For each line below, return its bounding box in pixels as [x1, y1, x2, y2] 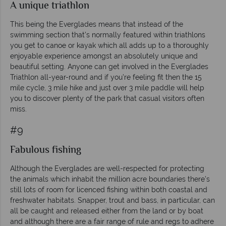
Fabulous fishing [10, 142, 81, 158]
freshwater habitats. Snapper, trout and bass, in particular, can [10, 196, 215, 204]
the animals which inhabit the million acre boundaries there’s [10, 175, 210, 183]
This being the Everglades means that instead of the [10, 20, 183, 28]
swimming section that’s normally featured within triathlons [10, 30, 205, 39]
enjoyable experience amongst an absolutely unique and [10, 51, 198, 60]
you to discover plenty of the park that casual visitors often [10, 94, 204, 102]
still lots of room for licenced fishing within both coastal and [10, 185, 207, 194]
